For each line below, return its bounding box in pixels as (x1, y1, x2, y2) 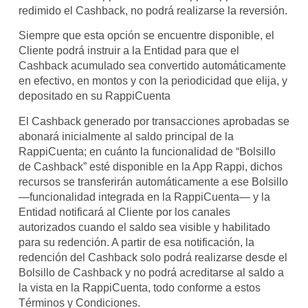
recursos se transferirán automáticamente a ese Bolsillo (18, 175, 288, 188)
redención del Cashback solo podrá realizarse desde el (18, 251, 287, 263)
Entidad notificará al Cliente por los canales (18, 206, 230, 218)
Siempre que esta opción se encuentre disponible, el (18, 30, 274, 42)
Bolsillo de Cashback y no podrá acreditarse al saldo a (18, 266, 284, 278)
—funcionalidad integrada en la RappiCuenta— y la (18, 190, 270, 203)
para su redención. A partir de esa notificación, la (18, 236, 254, 248)
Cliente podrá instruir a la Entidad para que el (18, 45, 239, 57)
